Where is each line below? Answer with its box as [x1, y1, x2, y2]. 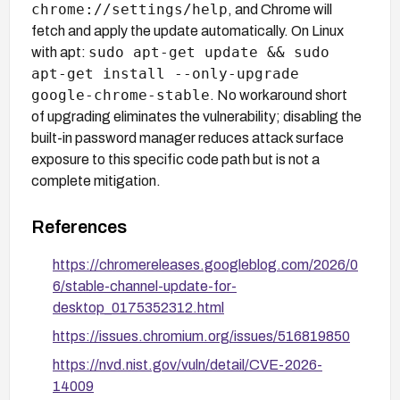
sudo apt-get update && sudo [88, 43, 329, 61]
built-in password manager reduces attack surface [31, 129, 344, 146]
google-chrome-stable [31, 86, 210, 104]
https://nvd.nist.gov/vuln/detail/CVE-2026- [53, 356, 322, 372]
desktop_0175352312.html [53, 299, 224, 315]
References [31, 216, 127, 237]
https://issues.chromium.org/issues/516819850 [53, 328, 350, 344]
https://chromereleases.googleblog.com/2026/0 [53, 256, 358, 272]
